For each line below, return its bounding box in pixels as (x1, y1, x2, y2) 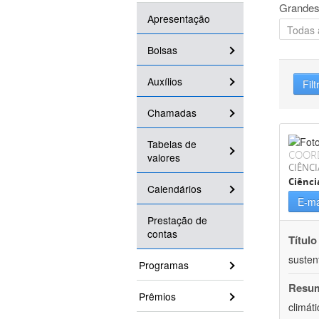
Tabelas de (147, 137, 197, 152)
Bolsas (147, 43, 177, 58)
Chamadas (147, 105, 197, 120)
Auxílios (147, 74, 182, 89)
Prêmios (139, 289, 176, 304)
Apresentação (147, 11, 210, 26)
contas (147, 226, 177, 241)
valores (147, 150, 180, 165)
